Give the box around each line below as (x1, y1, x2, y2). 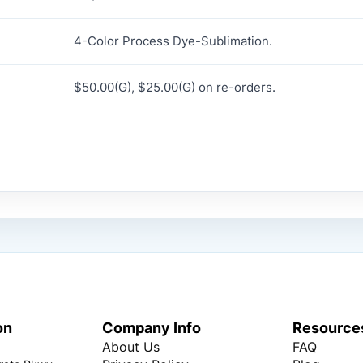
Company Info (101, 319, 201, 336)
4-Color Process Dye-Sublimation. (74, 32, 272, 49)
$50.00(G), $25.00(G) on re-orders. (74, 79, 275, 95)
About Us (101, 339, 160, 355)
